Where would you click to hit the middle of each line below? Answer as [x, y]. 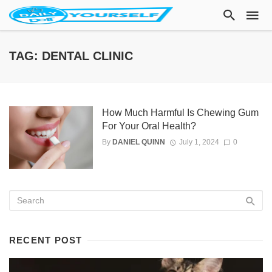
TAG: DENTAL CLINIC [71, 56]
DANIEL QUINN [138, 142]
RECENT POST [46, 240]
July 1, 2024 [199, 142]
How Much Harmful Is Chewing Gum [180, 113]
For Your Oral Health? [149, 126]
